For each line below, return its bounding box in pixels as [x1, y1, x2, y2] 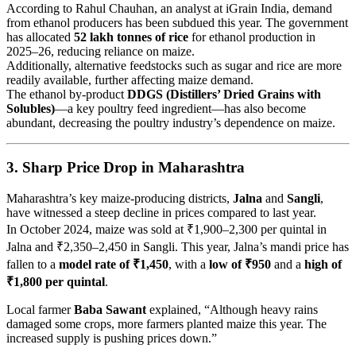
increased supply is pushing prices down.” [6, 331, 217, 346]
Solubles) [6, 101, 55, 115]
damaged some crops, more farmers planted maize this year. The [6, 317, 327, 331]
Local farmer [6, 303, 74, 317]
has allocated [6, 29, 74, 44]
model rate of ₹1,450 [59, 257, 168, 272]
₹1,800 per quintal [6, 275, 105, 289]
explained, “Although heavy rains [146, 303, 318, 317]
